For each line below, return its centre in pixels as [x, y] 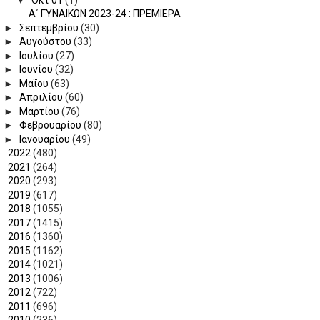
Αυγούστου [47, 42]
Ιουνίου [37, 70]
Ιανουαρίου [46, 139]
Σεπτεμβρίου [50, 27]
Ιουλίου [38, 55]
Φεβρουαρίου [52, 125]
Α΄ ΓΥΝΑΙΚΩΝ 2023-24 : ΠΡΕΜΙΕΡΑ [105, 14]
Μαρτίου [41, 111]
